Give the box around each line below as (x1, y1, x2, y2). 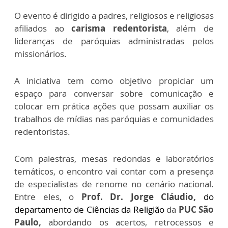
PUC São (178, 204, 214, 216)
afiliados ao (14, 22, 72, 35)
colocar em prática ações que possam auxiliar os (14, 100, 214, 112)
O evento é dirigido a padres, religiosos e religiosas (14, 10, 214, 22)
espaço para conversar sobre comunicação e (14, 88, 214, 100)
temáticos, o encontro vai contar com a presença (14, 165, 214, 178)
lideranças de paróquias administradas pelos (14, 35, 214, 47)
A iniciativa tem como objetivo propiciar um (14, 75, 214, 87)
